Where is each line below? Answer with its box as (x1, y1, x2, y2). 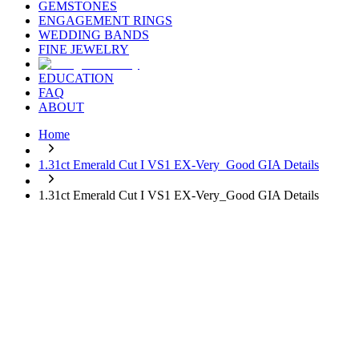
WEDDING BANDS (38, 28, 149, 42)
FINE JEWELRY (38, 42, 129, 57)
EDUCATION (38, 71, 114, 86)
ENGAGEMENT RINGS (38, 14, 172, 28)
